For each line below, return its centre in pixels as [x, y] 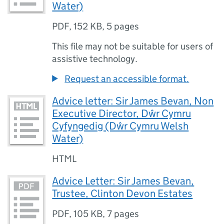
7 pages [123, 214]
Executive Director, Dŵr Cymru [122, 113]
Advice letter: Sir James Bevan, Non [133, 101]
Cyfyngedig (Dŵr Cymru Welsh [120, 126]
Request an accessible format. [127, 79]
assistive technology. [95, 59]
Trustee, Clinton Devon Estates [122, 193]
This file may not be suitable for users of [133, 46]
